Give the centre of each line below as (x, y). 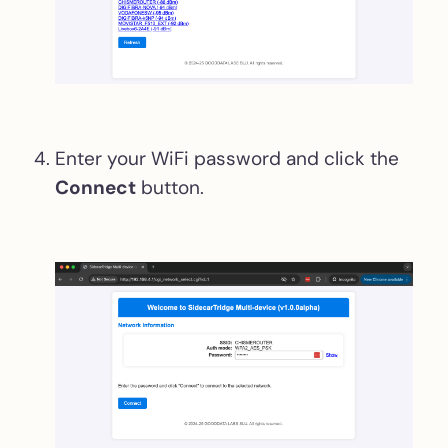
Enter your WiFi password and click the (227, 158)
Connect (95, 187)
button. (170, 187)
